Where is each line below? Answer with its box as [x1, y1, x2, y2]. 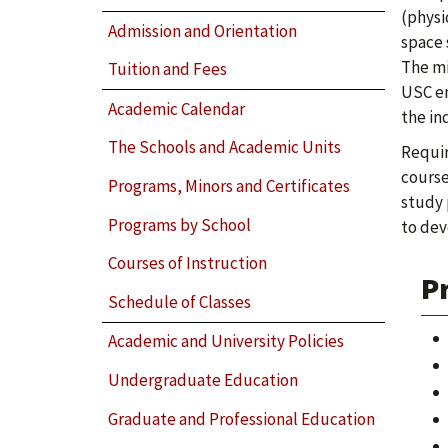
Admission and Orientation [108, 19, 298, 42]
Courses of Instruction [108, 252, 268, 275]
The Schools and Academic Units [108, 136, 342, 159]
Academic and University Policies [108, 330, 345, 353]
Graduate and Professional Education [108, 407, 376, 430]
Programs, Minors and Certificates [108, 174, 351, 197]
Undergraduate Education [108, 368, 299, 391]
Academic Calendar [108, 97, 246, 120]
